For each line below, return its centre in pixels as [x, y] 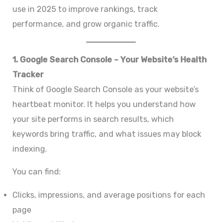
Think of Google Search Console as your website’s [106, 89]
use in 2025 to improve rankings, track [85, 9]
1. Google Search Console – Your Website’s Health [110, 59]
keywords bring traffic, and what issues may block [107, 134]
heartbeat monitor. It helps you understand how [104, 104]
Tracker [28, 74]
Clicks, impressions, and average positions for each [109, 195]
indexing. [30, 149]
